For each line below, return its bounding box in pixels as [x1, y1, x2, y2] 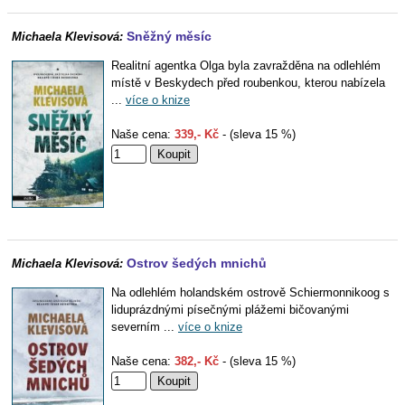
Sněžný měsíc [127, 29, 212, 43]
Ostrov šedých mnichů [127, 256, 267, 270]
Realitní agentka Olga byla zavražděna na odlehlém [111, 59, 381, 72]
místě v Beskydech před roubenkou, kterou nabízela [111, 76, 385, 89]
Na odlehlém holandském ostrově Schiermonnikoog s [111, 286, 390, 299]
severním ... [111, 320, 178, 334]
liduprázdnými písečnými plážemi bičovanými [111, 303, 349, 316]
